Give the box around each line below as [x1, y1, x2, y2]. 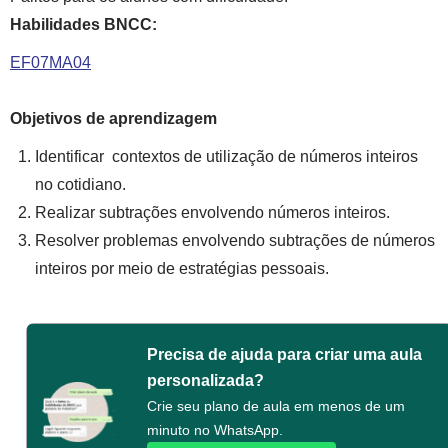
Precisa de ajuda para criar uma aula [147, 346, 423, 363]
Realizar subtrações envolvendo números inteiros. [35, 204, 390, 221]
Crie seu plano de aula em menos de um [147, 398, 406, 414]
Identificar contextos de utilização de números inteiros [35, 148, 418, 165]
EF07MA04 [10, 54, 91, 71]
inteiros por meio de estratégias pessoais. [35, 260, 329, 277]
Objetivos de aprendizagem [10, 110, 217, 127]
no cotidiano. [35, 176, 126, 193]
